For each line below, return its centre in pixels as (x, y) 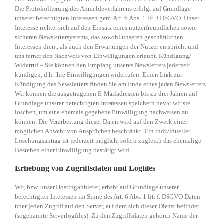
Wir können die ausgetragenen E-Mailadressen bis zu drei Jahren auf (106, 94)
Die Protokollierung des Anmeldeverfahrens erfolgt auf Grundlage (103, 9)
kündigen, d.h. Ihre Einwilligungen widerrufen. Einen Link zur (99, 75)
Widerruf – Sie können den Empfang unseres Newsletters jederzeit (103, 65)
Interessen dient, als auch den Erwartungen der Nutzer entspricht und (107, 47)
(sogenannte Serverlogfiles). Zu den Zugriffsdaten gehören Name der (106, 216)
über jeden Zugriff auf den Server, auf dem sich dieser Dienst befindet (107, 206)
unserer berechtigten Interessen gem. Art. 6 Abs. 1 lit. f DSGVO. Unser (107, 18)
